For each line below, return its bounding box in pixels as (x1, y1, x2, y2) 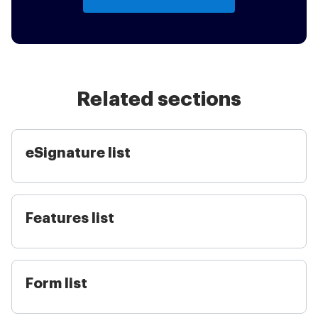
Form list (26, 276, 87, 291)
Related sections (77, 89, 241, 109)
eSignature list (26, 146, 131, 160)
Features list (26, 211, 114, 226)
